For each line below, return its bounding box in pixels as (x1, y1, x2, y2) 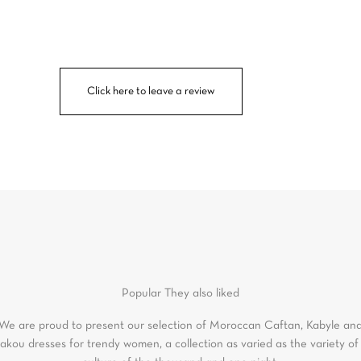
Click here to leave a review (87, 85, 215, 97)
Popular (122, 287, 164, 299)
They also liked (164, 287, 239, 299)
